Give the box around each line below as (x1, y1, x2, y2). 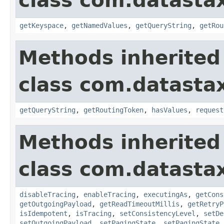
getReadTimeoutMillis (99, 199, 179, 208)
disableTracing (19, 190, 75, 198)
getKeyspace (19, 21, 63, 29)
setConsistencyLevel (119, 209, 195, 217)
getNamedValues (71, 21, 127, 29)
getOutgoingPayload (19, 199, 91, 208)
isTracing (75, 209, 111, 217)
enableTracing (83, 190, 135, 198)
